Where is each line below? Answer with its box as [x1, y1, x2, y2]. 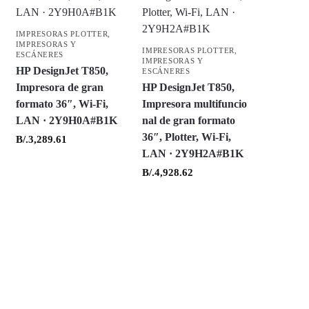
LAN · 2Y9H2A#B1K [142, 148, 244, 159]
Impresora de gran [15, 81, 103, 93]
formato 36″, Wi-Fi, [15, 98, 108, 110]
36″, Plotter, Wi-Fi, [142, 131, 232, 143]
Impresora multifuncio [142, 98, 248, 110]
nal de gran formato [142, 114, 236, 126]
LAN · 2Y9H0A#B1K [15, 114, 117, 126]
